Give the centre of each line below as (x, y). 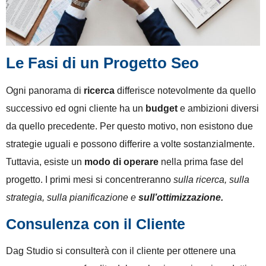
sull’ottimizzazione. (181, 197)
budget (161, 108)
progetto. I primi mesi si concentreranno (90, 179)
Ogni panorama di (45, 90)
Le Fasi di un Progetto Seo (102, 63)
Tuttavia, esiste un (45, 161)
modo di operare (121, 161)
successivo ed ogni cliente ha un (76, 108)
